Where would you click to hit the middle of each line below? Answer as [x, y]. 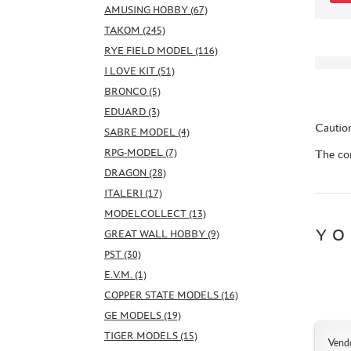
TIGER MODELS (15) [151, 335]
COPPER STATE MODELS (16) [171, 295]
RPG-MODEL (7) [141, 152]
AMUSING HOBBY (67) [156, 9]
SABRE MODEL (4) [147, 132]
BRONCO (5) [132, 91]
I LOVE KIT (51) [139, 71]
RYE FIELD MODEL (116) [161, 50]
